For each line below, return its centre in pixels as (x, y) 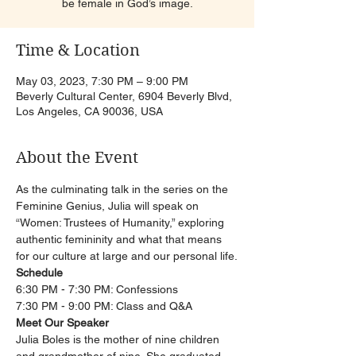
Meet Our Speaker (62, 323)
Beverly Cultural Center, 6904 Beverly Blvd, (124, 96)
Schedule (39, 273)
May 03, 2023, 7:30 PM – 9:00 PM (102, 81)
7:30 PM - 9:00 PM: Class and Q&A (104, 306)
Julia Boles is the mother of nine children (119, 339)
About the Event (77, 158)
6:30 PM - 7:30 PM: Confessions (97, 289)
